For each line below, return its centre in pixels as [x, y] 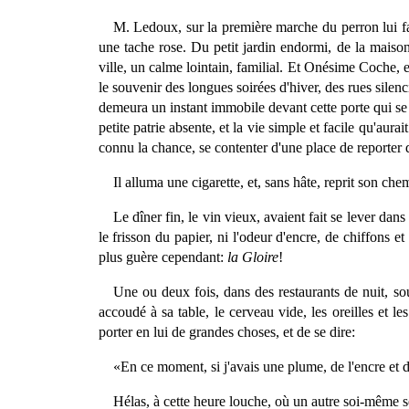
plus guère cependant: [163, 257]
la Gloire [252, 257]
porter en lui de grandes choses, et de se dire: [226, 331]
